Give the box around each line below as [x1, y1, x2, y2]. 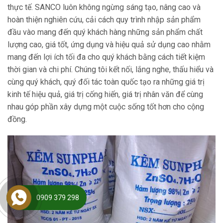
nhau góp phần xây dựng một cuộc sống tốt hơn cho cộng [7, 102, 204, 111]
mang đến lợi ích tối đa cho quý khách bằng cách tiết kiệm [7, 52, 205, 62]
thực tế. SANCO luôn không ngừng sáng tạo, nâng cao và [7, 2, 201, 12]
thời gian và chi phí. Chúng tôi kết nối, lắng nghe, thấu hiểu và [7, 64, 214, 74]
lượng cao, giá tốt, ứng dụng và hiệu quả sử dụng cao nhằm [7, 39, 211, 49]
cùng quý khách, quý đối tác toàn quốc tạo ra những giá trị [7, 77, 205, 87]
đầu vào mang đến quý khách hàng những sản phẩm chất [7, 27, 203, 37]
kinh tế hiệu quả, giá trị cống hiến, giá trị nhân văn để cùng [7, 89, 203, 99]
